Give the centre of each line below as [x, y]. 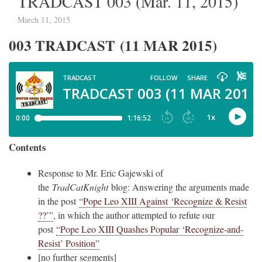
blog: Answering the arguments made [180, 187]
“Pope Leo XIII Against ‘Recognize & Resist [163, 201]
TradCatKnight [82, 187]
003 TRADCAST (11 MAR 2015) [113, 46]
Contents [27, 148]
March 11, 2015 [44, 20]
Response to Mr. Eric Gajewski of [101, 173]
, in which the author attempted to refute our [134, 215]
